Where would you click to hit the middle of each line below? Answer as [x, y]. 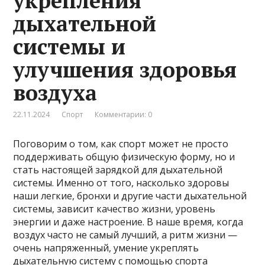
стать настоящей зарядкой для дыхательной [118, 170]
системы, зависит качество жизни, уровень [114, 209]
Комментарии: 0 [124, 115]
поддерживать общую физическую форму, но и [124, 157]
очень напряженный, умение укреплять [106, 248]
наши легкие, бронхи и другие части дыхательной [130, 196]
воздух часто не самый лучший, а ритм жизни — [125, 235]
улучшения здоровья [125, 70]
